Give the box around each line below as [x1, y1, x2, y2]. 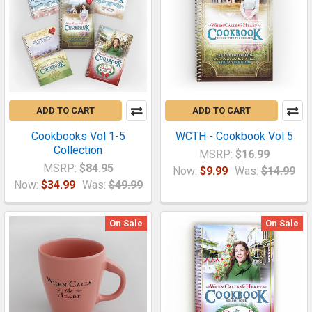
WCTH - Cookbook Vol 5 [175, 129, 293, 143]
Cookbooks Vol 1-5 [31, 129, 125, 143]
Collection [54, 143, 102, 157]
